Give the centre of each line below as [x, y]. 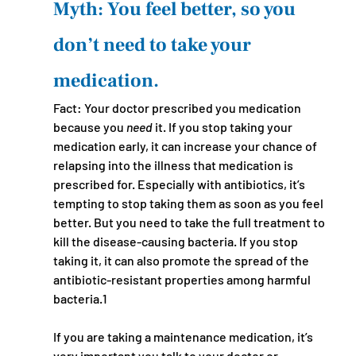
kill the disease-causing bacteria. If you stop [176, 241]
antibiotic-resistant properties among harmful [183, 279]
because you [89, 127]
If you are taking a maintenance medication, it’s [184, 337]
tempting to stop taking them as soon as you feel [189, 203]
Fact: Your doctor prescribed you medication [178, 108]
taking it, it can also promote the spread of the [182, 260]
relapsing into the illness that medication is [174, 165]
